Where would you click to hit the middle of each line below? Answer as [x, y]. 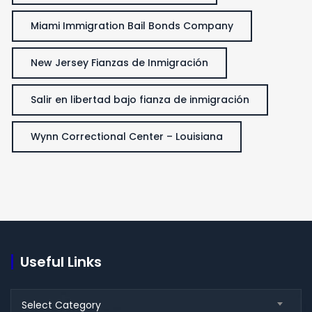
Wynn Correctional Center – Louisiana [127, 136]
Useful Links [61, 262]
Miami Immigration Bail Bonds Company [132, 25]
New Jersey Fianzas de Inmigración [119, 62]
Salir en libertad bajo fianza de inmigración [140, 99]
